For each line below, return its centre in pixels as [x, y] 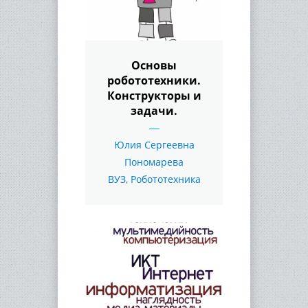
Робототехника [165, 179]
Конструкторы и [154, 95]
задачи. [154, 110]
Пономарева [154, 162]
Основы [154, 65]
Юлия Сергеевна [154, 144]
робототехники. [154, 80]
